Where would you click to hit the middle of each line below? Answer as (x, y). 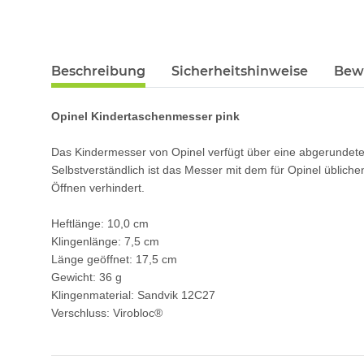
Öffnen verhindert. (98, 188)
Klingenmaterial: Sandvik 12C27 (133, 295)
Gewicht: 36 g (87, 277)
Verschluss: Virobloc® (107, 313)
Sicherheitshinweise (240, 71)
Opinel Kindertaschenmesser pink (145, 117)
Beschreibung (98, 71)
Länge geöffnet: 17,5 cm (114, 260)
